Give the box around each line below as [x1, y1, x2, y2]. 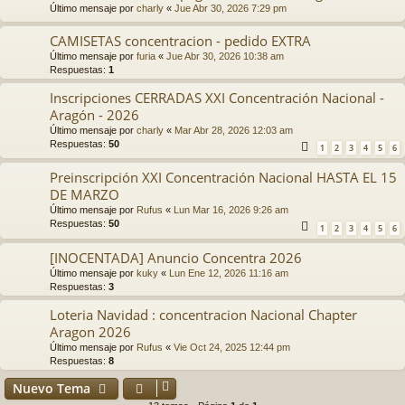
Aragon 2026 [50, 322, 131, 341]
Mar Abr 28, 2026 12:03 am [174, 124, 293, 136]
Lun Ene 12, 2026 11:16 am [169, 267, 288, 278]
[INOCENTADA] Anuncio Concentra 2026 [50, 248, 302, 267]
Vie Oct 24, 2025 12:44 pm [174, 341, 290, 353]
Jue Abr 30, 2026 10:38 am [166, 50, 284, 61]
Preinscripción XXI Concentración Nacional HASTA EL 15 [50, 168, 397, 187]
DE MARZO [50, 185, 119, 204]
